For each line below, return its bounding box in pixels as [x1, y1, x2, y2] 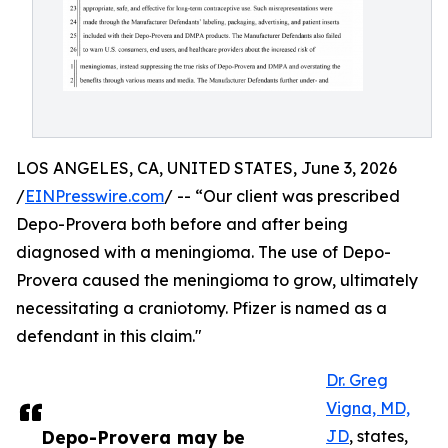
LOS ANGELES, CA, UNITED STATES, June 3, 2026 [16, 158, 397, 178]
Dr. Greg [326, 370, 388, 390]
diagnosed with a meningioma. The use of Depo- [16, 242, 391, 262]
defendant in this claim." [16, 326, 202, 346]
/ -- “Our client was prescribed [164, 186, 400, 206]
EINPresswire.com [25, 186, 164, 206]
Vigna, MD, [326, 398, 410, 418]
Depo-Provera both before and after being [16, 214, 348, 234]
